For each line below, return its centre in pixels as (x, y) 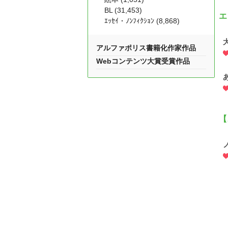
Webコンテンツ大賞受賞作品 (143, 61)
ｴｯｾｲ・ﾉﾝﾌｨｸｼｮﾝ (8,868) (142, 21)
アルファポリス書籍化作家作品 (146, 48)
